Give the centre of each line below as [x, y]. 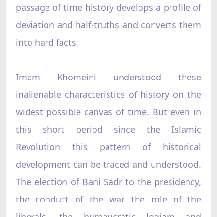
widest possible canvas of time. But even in [108, 112]
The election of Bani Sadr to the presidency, [108, 181]
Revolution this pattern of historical [108, 147]
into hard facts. [47, 42]
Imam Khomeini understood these [108, 77]
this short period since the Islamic [108, 129]
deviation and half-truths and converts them [108, 24]
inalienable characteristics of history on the [108, 94]
